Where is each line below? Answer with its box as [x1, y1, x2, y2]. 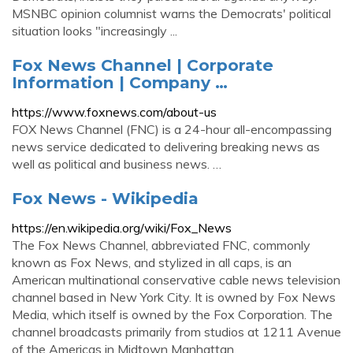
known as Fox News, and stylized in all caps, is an [12, 255, 292, 270]
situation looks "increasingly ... [12, 23, 177, 39]
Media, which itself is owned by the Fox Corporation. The [12, 307, 333, 322]
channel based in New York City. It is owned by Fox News [12, 289, 336, 305]
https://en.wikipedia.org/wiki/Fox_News [12, 220, 232, 236]
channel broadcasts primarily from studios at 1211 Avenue [12, 324, 341, 340]
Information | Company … [12, 72, 228, 92]
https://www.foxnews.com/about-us [12, 104, 217, 120]
